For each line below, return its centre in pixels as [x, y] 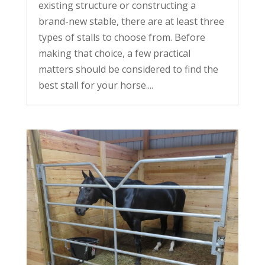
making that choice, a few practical [114, 54]
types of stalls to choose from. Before [122, 38]
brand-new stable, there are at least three [131, 22]
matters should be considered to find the [128, 70]
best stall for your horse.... [96, 85]
